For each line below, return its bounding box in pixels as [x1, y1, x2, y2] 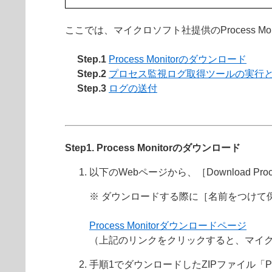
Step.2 [77, 69, 109, 79]
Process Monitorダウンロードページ [89, 220, 246, 231]
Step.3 [77, 83, 109, 93]
